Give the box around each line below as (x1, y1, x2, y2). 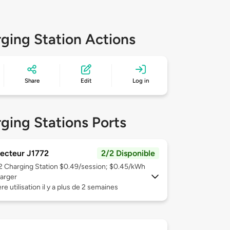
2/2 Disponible (101, 148, 155, 159)
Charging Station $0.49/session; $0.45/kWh (4, 162, 145, 171)
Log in (132, 77, 149, 85)
